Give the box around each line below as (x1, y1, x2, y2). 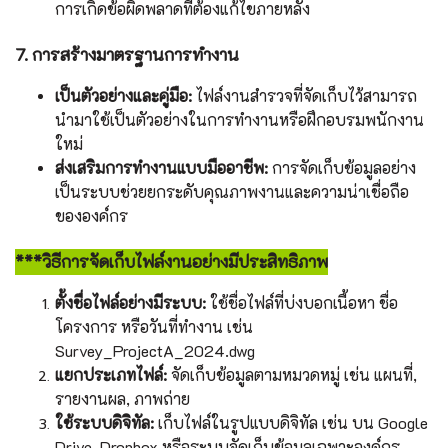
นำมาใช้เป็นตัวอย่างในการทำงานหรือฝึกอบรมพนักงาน (55, 109, 424, 131)
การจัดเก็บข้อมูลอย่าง (268, 157, 416, 179)
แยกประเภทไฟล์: (55, 364, 167, 386)
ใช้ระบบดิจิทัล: (55, 412, 154, 434)
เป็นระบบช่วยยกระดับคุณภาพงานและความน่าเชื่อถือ (55, 181, 409, 203)
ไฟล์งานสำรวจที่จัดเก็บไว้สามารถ (192, 85, 417, 107)
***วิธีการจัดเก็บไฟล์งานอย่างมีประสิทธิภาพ (15, 250, 328, 273)
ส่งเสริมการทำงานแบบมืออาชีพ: (55, 157, 268, 179)
